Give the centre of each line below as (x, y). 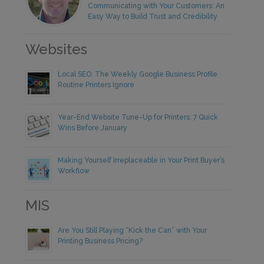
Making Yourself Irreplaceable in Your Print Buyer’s (141, 160)
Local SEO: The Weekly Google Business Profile (138, 74)
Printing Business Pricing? (100, 241)
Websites (57, 49)
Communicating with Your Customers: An (156, 6)
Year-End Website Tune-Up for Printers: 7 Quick (138, 117)
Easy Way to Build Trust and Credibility (153, 16)
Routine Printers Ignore (96, 85)
